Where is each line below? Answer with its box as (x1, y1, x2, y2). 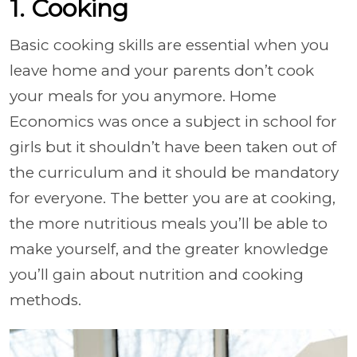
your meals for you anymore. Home (10, 87, 277, 106)
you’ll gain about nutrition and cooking (10, 265, 304, 284)
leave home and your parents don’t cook (10, 61, 314, 80)
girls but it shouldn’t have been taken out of (10, 138, 336, 157)
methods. (10, 291, 89, 310)
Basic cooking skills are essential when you (10, 36, 329, 55)
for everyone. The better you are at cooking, (10, 189, 335, 208)
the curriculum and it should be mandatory (10, 163, 339, 182)
